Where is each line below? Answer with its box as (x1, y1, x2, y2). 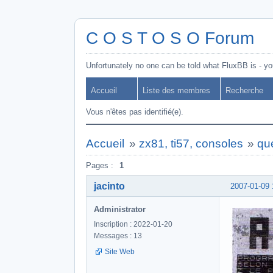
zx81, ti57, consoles (138, 137, 243, 150)
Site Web (105, 247, 135, 256)
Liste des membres (143, 86, 210, 95)
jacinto (94, 180, 125, 191)
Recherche (225, 86, 263, 95)
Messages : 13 (94, 231, 142, 240)
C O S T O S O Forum (86, 29, 254, 48)
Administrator (94, 204, 146, 214)
